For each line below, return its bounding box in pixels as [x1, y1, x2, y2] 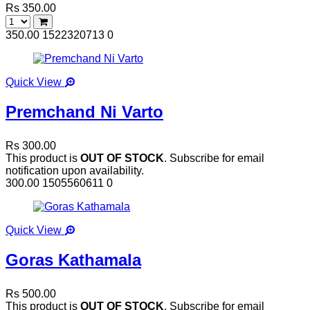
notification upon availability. [6, 165, 144, 177]
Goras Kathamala [6, 250, 141, 269]
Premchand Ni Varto [6, 102, 163, 122]
